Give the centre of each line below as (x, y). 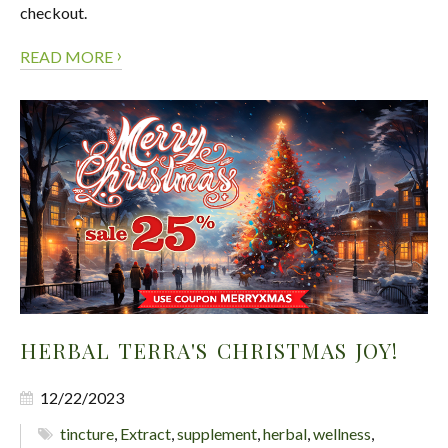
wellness (342, 433)
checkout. (53, 12)
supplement (217, 433)
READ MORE (68, 56)
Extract (146, 433)
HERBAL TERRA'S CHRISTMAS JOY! (209, 349)
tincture (87, 433)
